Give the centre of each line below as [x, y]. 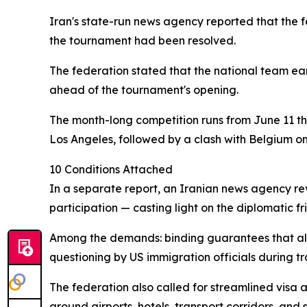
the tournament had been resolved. [143, 41]
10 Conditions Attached [111, 170]
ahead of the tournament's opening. [144, 90]
